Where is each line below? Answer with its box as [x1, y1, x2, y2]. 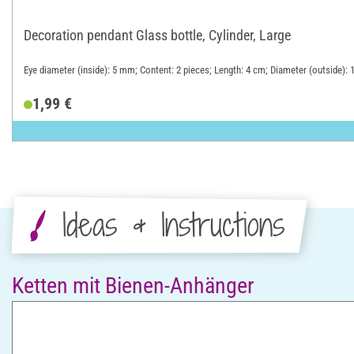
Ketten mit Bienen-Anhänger [12, 273, 254, 299]
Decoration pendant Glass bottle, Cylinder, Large [24, 26, 291, 43]
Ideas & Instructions [62, 203, 284, 247]
